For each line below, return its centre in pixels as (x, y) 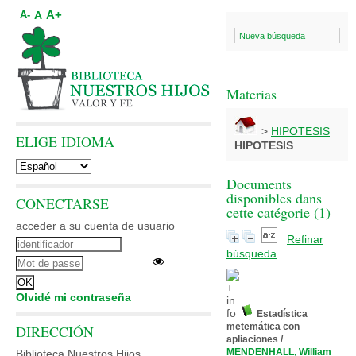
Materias (252, 94)
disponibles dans (274, 198)
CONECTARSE (62, 203)
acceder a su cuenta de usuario (95, 226)
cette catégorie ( (273, 212)
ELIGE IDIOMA (65, 141)
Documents (259, 184)
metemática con (263, 327)
